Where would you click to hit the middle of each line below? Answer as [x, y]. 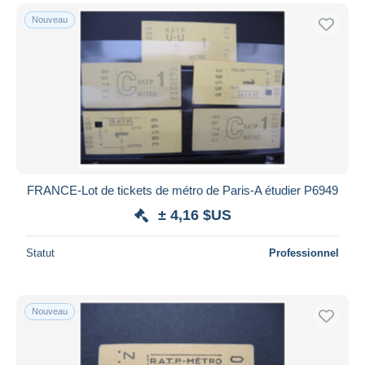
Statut [40, 253]
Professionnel [304, 253]
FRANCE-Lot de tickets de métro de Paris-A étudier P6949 [182, 190]
